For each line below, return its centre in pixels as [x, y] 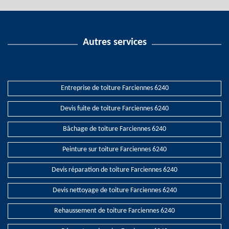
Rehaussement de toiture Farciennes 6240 [114, 211]
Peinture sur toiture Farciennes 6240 [114, 150]
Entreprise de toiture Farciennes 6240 [114, 88]
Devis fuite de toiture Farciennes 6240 [114, 109]
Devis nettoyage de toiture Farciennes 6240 [114, 190]
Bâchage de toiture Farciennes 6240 [114, 129]
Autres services [114, 42]
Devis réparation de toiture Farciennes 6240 [114, 170]
